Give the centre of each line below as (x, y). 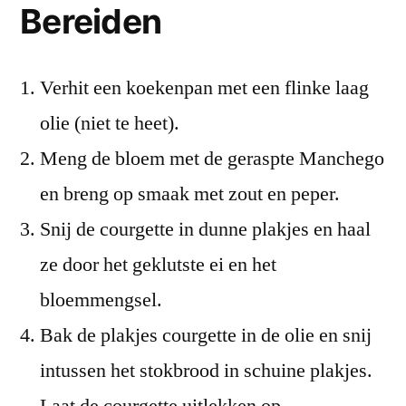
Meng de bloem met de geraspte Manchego (212, 158)
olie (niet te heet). (110, 123)
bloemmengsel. (101, 300)
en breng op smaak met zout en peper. (190, 193)
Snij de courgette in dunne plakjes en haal (205, 229)
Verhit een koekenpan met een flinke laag (204, 87)
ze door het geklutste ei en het (158, 264)
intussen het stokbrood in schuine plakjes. (206, 370)
